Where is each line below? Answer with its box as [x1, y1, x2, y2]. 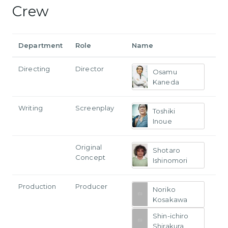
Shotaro [153, 146, 180, 154]
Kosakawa [153, 195, 188, 204]
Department [18, 41, 63, 49]
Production [18, 182, 56, 190]
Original [75, 142, 102, 151]
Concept [75, 153, 105, 161]
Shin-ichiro [153, 211, 189, 220]
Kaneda [153, 77, 179, 86]
